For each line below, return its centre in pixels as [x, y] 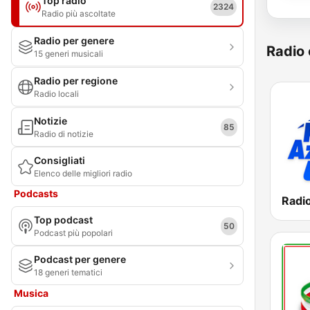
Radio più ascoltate [79, 13]
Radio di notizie [64, 134]
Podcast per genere [80, 259]
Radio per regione [76, 81]
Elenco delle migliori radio [83, 173]
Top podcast [63, 220]
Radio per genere [74, 40]
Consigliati [60, 160]
